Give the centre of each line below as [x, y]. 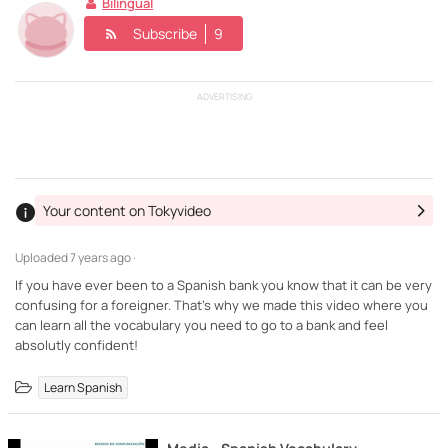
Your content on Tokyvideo [127, 210]
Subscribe [165, 33]
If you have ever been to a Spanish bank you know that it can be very [223, 284]
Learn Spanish [83, 387]
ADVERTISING [224, 96]
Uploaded [42, 257]
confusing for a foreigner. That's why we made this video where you [221, 304]
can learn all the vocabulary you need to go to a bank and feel [201, 324]
